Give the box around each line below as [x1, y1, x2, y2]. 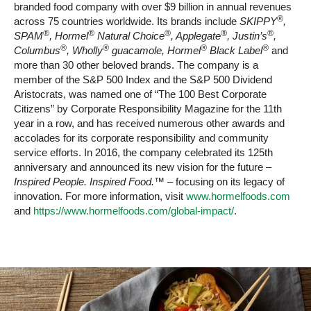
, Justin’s [227, 30, 267, 42]
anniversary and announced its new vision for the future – [14, 161, 271, 174]
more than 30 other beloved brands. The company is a [14, 59, 258, 72]
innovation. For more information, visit [14, 190, 186, 203]
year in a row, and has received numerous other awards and [14, 117, 285, 130]
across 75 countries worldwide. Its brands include [14, 15, 239, 28]
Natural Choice [94, 30, 165, 42]
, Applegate [171, 30, 221, 42]
